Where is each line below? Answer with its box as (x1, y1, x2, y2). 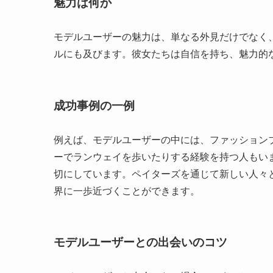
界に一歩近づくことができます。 (54, 185, 200, 196)
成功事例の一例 (54, 99, 135, 112)
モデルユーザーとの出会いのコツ (54, 236, 227, 249)
